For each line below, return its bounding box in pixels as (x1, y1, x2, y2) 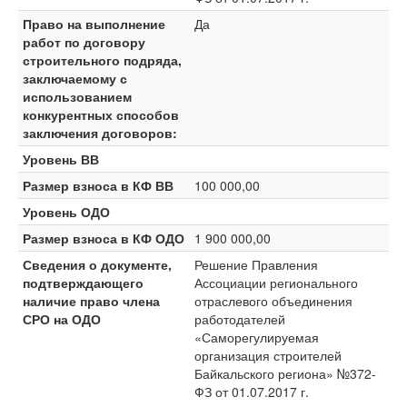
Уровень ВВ (23, 150, 99, 168)
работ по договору (23, 33, 145, 51)
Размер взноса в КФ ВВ (23, 176, 174, 194)
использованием (23, 87, 132, 105)
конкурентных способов (23, 105, 179, 124)
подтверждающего (23, 273, 144, 292)
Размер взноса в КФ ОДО (23, 229, 184, 247)
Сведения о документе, (23, 255, 172, 273)
